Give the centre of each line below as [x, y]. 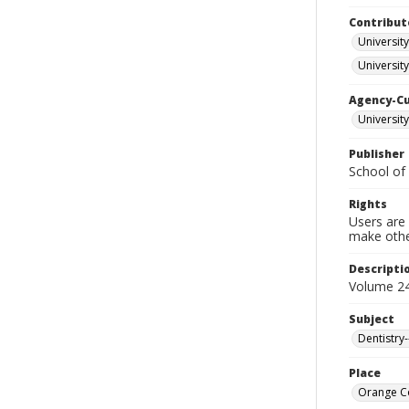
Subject [372, 319]
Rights [368, 204]
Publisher [377, 154]
